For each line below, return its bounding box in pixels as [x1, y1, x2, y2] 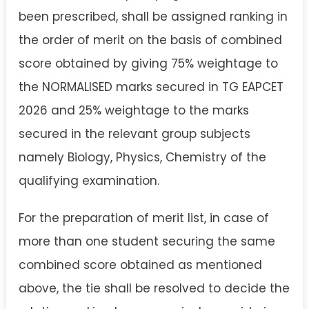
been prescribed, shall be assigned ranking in [19, 8, 288, 26]
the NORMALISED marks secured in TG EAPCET [19, 79, 283, 96]
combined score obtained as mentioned [19, 257, 262, 274]
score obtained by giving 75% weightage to [19, 55, 278, 72]
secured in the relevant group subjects [19, 126, 250, 143]
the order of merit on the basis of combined [19, 32, 282, 49]
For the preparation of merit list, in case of [19, 210, 269, 227]
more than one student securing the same [19, 233, 275, 250]
